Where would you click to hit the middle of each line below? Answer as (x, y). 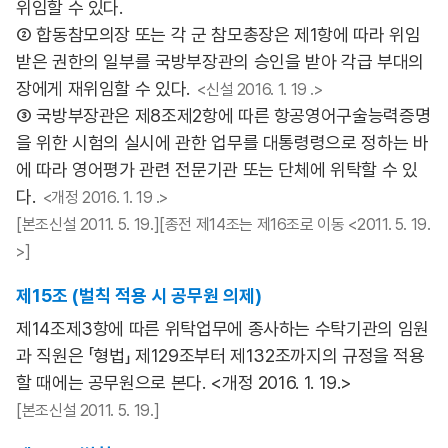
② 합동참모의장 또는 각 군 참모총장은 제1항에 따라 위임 (218, 34)
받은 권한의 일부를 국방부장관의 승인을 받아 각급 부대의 (220, 61)
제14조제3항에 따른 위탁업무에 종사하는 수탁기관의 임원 (222, 328)
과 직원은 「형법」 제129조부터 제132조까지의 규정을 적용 (220, 355)
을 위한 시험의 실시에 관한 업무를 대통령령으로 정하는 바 (222, 142)
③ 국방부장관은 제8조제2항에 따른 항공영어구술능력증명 (223, 115)
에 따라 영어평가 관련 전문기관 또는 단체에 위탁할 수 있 (217, 169)
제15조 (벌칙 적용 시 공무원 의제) (139, 295)
